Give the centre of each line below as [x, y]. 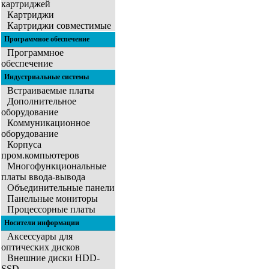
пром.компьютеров [40, 156]
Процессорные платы [51, 210]
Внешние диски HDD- [53, 258]
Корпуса [24, 145]
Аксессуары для [40, 237]
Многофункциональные [57, 166]
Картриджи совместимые [59, 26]
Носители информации [42, 223]
